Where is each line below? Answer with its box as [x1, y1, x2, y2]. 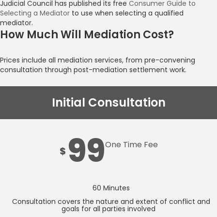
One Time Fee [105, 139, 158, 151]
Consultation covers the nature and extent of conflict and [12, 197, 210, 207]
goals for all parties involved [62, 204, 155, 214]
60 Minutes [92, 183, 130, 193]
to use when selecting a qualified [70, 8, 184, 18]
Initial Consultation [51, 94, 166, 111]
